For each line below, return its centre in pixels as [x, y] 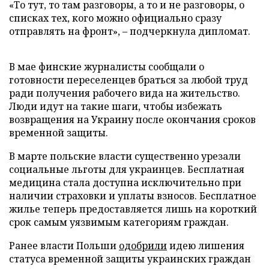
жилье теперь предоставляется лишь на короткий [133, 209]
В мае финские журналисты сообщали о [107, 67]
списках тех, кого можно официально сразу [115, 18]
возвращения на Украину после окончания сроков [132, 119]
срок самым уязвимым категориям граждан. [119, 222]
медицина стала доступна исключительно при [125, 183]
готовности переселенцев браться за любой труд [128, 80]
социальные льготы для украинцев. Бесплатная [127, 169]
